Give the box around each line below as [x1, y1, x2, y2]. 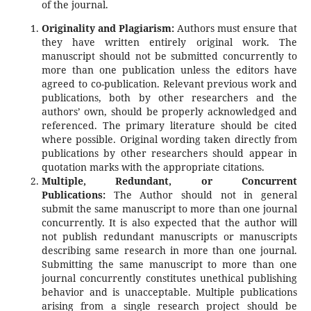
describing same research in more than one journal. [41, 244, 298, 257]
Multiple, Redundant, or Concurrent [41, 174, 298, 187]
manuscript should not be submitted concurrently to [41, 49, 298, 62]
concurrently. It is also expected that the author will [41, 216, 298, 229]
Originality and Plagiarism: [41, 22, 174, 35]
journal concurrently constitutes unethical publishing [41, 271, 298, 285]
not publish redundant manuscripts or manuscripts [41, 230, 298, 243]
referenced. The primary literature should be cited [41, 119, 298, 132]
